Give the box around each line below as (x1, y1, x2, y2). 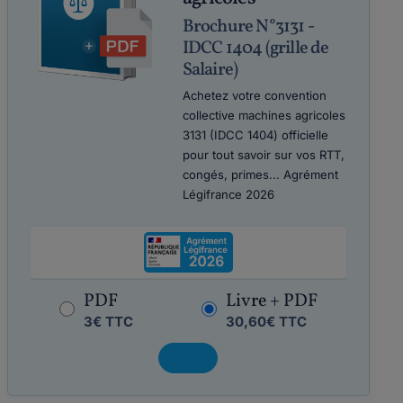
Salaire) (182, 58, 238, 83)
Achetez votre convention (182, 88, 327, 103)
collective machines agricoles (182, 108, 345, 122)
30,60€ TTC (225, 313, 307, 330)
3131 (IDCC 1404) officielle (182, 128, 328, 142)
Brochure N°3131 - (182, 14, 315, 40)
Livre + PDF (225, 289, 318, 314)
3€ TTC (83, 313, 133, 330)
